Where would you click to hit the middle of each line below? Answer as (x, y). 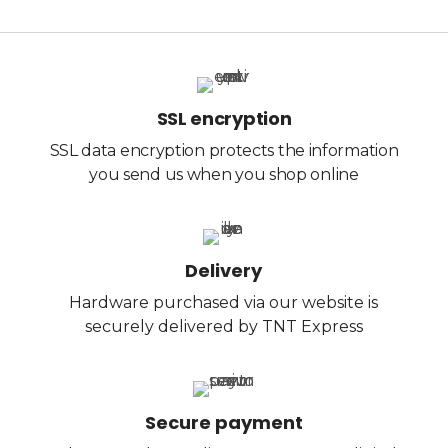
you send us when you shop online (224, 174)
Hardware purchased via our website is (224, 302)
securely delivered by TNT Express (223, 326)
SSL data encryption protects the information (224, 150)
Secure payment (223, 422)
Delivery (224, 270)
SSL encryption (224, 118)
